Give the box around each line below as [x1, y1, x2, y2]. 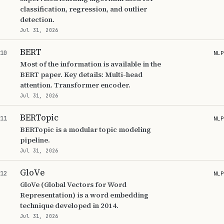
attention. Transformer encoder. [20, 80, 130, 90]
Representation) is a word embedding [20, 190, 148, 200]
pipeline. [20, 135, 50, 145]
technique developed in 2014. [20, 200, 118, 210]
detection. [20, 14, 54, 24]
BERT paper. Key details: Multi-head [20, 69, 142, 79]
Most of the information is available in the [20, 59, 161, 69]
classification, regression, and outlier [20, 4, 147, 14]
